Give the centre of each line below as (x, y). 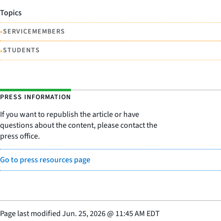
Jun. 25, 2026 (84, 213)
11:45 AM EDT (138, 213)
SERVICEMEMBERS (34, 31)
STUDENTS (21, 51)
